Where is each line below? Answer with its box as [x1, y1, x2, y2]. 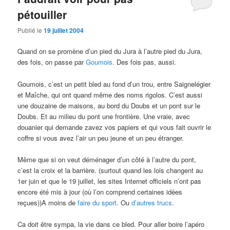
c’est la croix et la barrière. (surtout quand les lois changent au [17, 165, 203, 175]
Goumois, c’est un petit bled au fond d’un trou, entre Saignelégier [17, 79, 211, 89]
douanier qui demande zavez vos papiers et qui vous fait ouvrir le [17, 122, 212, 132]
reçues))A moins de [17, 197, 78, 207]
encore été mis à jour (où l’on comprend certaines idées [17, 186, 183, 197]
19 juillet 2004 [44, 26, 84, 35]
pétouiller [17, 6, 67, 22]
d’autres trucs [131, 197, 172, 207]
